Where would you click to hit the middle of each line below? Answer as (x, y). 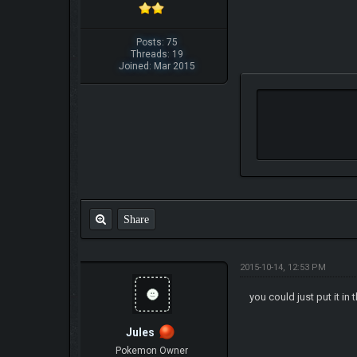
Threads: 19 (157, 54)
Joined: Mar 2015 (157, 66)
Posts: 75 (157, 42)
